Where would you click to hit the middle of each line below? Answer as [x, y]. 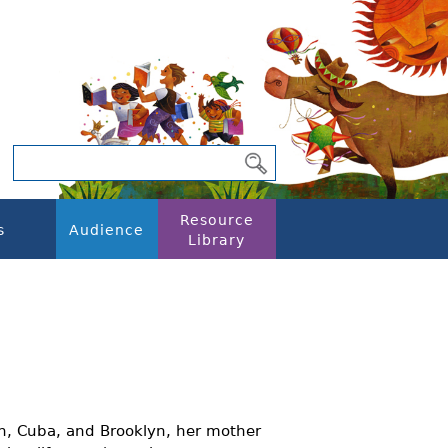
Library [216, 240]
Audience [107, 230]
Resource [216, 220]
